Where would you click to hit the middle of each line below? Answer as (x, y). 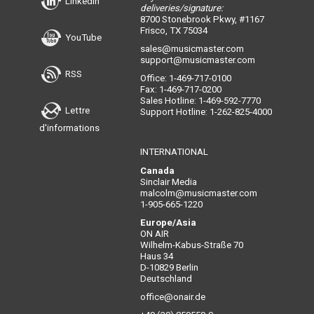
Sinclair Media (168, 182)
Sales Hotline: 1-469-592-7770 (200, 101)
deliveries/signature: (181, 8)
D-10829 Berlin (169, 268)
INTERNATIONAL (174, 152)
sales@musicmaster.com (192, 49)
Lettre (76, 110)
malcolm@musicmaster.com (198, 193)
